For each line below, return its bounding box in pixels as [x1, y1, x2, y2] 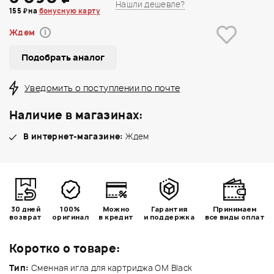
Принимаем [213, 204, 257, 213]
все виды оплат [204, 212, 265, 221]
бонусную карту [39, 6, 100, 15]
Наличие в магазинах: [9, 107, 144, 123]
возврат [9, 212, 42, 221]
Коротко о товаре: [9, 240, 121, 256]
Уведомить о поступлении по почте [24, 81, 180, 94]
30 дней [10, 204, 41, 213]
